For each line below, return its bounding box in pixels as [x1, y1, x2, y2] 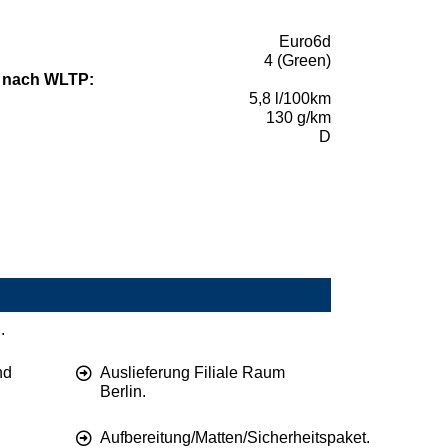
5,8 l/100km [249, 90, 331, 108]
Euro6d [279, 33, 331, 51]
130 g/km [266, 109, 331, 127]
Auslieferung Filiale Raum [100, 364, 285, 382]
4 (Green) [264, 52, 331, 70]
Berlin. [100, 383, 146, 401]
